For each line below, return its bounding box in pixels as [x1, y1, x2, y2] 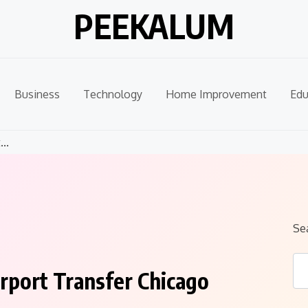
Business [14, 87, 60, 101]
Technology [83, 87, 142, 101]
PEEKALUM [74, 5, 234, 47]
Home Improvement [166, 87, 267, 101]
